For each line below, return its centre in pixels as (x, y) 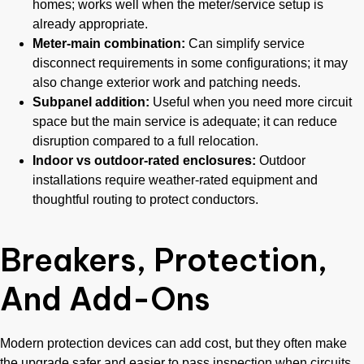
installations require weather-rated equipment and (175, 180)
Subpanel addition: (91, 102)
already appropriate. (90, 24)
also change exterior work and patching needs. (167, 82)
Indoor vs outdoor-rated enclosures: (144, 160)
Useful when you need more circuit (251, 102)
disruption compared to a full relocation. (145, 141)
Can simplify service (245, 43)
